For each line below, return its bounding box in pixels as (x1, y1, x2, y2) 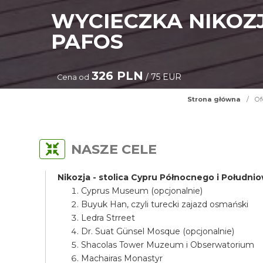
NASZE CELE (71, 141, 157, 157)
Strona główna (187, 95, 241, 103)
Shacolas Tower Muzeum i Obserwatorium (81, 240, 255, 250)
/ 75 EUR (143, 72, 182, 82)
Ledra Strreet (81, 213, 136, 223)
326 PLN (92, 69, 144, 83)
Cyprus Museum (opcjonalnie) (81, 186, 203, 196)
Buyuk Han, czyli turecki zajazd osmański (81, 199, 249, 210)
